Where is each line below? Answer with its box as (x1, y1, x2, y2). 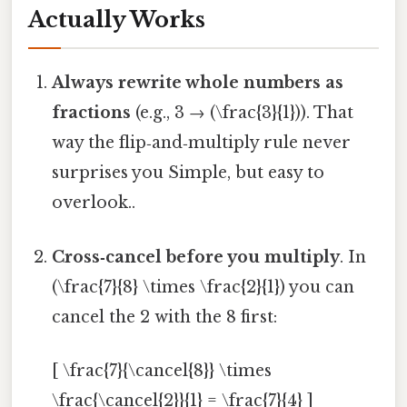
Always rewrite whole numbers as (52, 73, 344, 94)
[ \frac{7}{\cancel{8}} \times (52, 360, 273, 381)
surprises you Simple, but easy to (52, 163, 325, 184)
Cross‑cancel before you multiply (52, 246, 341, 267)
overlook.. (52, 193, 136, 213)
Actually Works (28, 6, 205, 34)
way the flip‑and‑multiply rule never (52, 133, 352, 154)
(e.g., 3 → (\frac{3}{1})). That (131, 103, 354, 124)
